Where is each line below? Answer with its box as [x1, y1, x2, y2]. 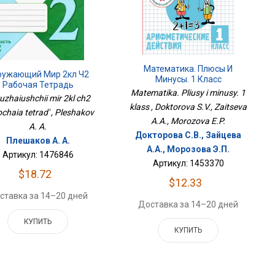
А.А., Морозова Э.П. [147, 144, 230, 154]
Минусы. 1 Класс [155, 74, 222, 84]
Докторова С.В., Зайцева [135, 130, 242, 140]
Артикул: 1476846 [2, 149, 74, 160]
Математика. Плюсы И [144, 63, 233, 74]
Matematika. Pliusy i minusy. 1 [131, 87, 246, 98]
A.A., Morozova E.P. [151, 115, 226, 126]
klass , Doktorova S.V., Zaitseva [130, 101, 247, 112]
